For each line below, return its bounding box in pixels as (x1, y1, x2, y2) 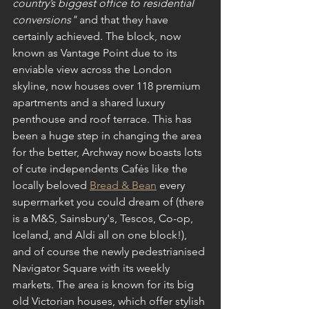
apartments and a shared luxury (12, 95, 168, 109)
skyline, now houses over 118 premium (12, 79, 203, 92)
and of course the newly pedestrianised (12, 244, 208, 258)
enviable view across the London (12, 62, 175, 76)
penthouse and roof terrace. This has (12, 112, 195, 126)
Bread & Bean (90, 178, 157, 192)
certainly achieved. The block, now (12, 29, 183, 43)
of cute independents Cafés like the (12, 161, 190, 175)
